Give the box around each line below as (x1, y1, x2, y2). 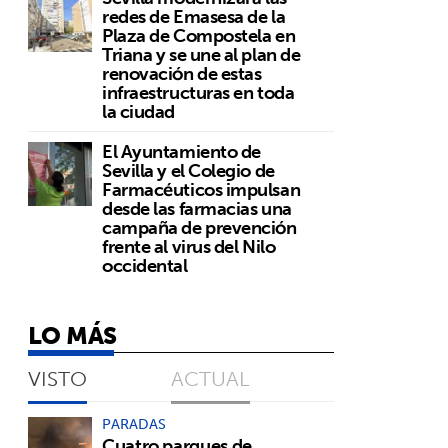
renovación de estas (102, 58, 262, 89)
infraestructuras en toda (102, 77, 295, 108)
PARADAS (102, 412, 166, 436)
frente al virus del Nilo (102, 231, 276, 262)
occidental (102, 250, 188, 281)
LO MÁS (28, 314, 117, 356)
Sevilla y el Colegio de (102, 155, 275, 186)
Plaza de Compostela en (102, 20, 296, 51)
